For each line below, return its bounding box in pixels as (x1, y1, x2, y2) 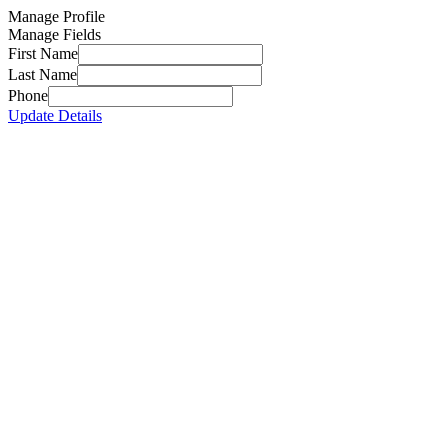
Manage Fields (8, 26, 101, 43)
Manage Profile (8, 8, 105, 25)
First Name (8, 45, 78, 62)
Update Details (8, 107, 102, 124)
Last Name (8, 66, 77, 83)
